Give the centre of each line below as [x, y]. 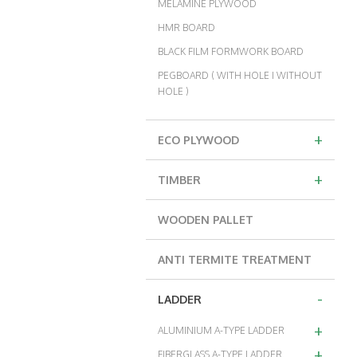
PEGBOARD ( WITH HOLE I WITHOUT [240, 75]
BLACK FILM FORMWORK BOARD [231, 51]
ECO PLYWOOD [198, 139]
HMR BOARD [186, 27]
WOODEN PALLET [206, 219]
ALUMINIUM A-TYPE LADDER [221, 330]
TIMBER [179, 179]
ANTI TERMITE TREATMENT [235, 259]
